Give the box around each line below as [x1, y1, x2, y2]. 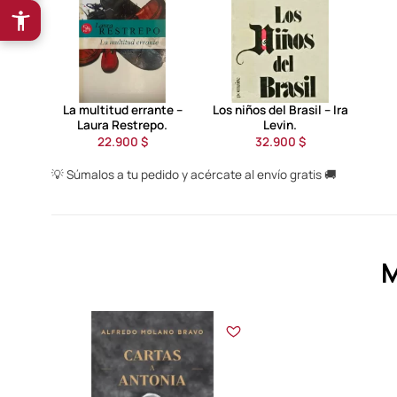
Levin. [263, 116, 297, 133]
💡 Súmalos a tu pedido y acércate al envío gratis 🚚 [51, 166, 337, 183]
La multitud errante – [62, 101, 183, 118]
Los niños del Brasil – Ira [212, 101, 348, 118]
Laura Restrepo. [77, 116, 167, 133]
